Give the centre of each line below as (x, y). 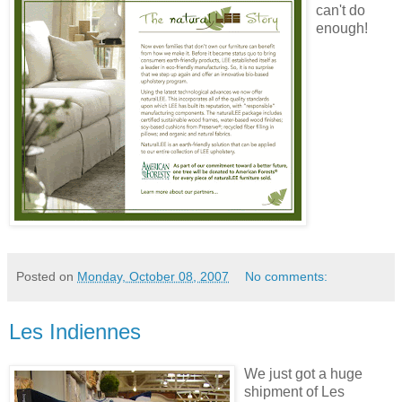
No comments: (287, 276)
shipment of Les (294, 392)
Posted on (47, 276)
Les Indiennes (75, 331)
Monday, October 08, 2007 (153, 276)
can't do (341, 10)
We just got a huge (303, 374)
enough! (342, 28)
